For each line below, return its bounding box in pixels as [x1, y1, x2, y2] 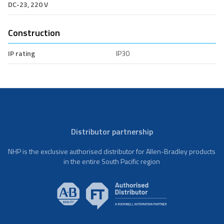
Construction [8, 25, 60, 39]
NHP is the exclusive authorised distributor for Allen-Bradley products [8, 145, 216, 156]
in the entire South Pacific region [63, 155, 160, 166]
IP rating [8, 47, 35, 58]
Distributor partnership [70, 125, 153, 137]
